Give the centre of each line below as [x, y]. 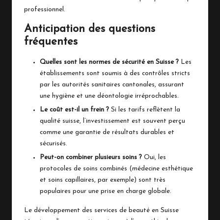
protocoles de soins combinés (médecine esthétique [116, 168]
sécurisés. [54, 143]
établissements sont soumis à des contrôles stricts [115, 73]
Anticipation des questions [90, 29]
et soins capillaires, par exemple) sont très [103, 180]
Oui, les [154, 157]
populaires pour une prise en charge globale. [106, 191]
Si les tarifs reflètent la [145, 110]
